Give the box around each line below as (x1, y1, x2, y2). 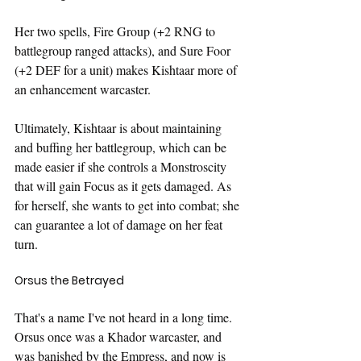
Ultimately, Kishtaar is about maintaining (15, 118, 225, 136)
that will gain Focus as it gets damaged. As (15, 176, 234, 194)
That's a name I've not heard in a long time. (15, 308, 235, 326)
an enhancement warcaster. (15, 80, 151, 98)
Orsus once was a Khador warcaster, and (15, 327, 225, 345)
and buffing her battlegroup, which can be (15, 138, 230, 156)
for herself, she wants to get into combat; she (15, 196, 243, 214)
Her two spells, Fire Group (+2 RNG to (15, 22, 218, 39)
